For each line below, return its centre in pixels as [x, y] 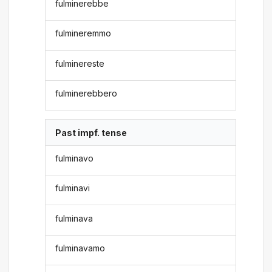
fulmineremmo [83, 33]
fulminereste [80, 63]
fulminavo [75, 158]
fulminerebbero [87, 93]
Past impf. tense [91, 132]
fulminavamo [80, 248]
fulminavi [73, 188]
